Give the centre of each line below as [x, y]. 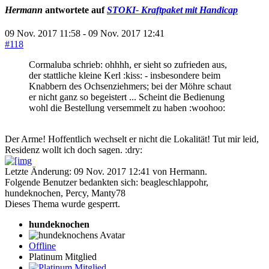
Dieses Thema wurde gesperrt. [62, 204]
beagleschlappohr [173, 182]
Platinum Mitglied [63, 257]
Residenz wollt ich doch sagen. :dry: [74, 150]
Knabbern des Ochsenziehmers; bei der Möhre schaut [130, 86]
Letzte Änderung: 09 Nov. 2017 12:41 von [87, 171]
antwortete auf [75, 10]
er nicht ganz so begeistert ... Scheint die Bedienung [127, 97]
